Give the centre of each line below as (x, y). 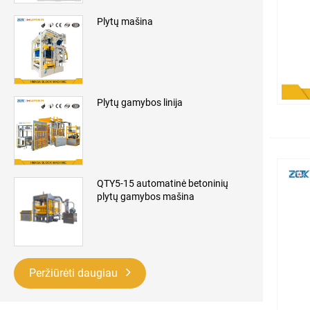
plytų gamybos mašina (146, 197)
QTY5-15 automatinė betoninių (163, 184)
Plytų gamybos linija (140, 103)
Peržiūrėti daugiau (75, 273)
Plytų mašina (125, 22)
